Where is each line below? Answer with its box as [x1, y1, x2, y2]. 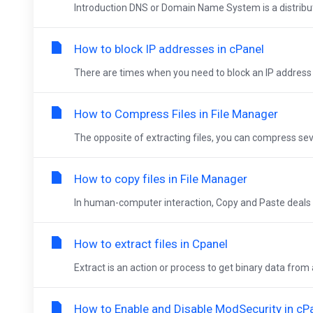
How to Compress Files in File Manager [74, 107, 278, 121]
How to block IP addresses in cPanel [74, 42, 264, 56]
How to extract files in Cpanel [74, 237, 228, 251]
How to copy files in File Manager [74, 172, 247, 186]
